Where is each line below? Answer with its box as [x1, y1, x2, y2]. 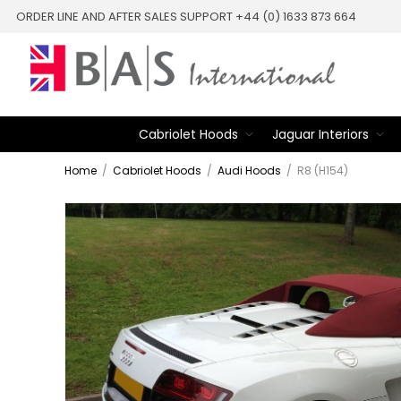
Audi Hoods [218, 163, 281, 179]
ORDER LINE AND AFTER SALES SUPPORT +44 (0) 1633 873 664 [16, 7, 356, 25]
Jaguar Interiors [271, 125, 369, 143]
